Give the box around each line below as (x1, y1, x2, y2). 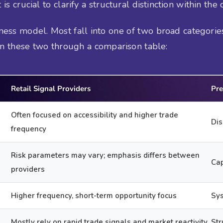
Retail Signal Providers (11, 83, 91, 94)
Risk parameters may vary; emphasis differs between (11, 150, 200, 160)
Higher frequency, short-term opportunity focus (11, 190, 177, 201)
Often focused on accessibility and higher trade (11, 110, 179, 120)
